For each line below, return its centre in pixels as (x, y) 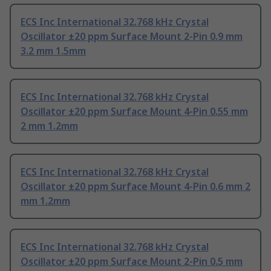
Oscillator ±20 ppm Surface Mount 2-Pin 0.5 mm (132, 262)
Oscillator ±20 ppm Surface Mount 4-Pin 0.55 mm (134, 112)
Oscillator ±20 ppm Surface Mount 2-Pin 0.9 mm (132, 37)
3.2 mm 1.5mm (53, 51)
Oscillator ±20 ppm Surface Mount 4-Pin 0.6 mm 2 (135, 187)
